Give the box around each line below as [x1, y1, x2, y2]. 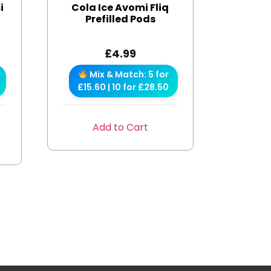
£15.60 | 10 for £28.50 [77, 80, 169, 93]
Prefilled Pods [85, 11, 155, 26]
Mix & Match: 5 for [87, 68, 169, 80]
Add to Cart [92, 120, 148, 134]
